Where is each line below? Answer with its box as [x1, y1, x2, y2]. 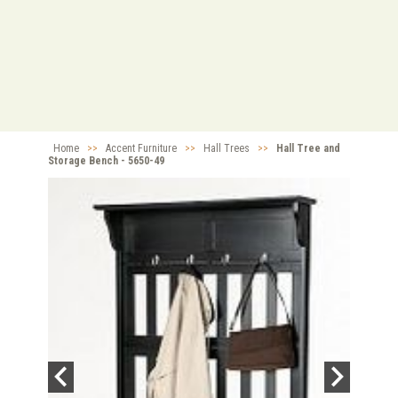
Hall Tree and [276, 142, 340, 155]
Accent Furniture [106, 142, 177, 155]
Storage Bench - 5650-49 [48, 155, 164, 168]
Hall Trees [203, 142, 250, 155]
